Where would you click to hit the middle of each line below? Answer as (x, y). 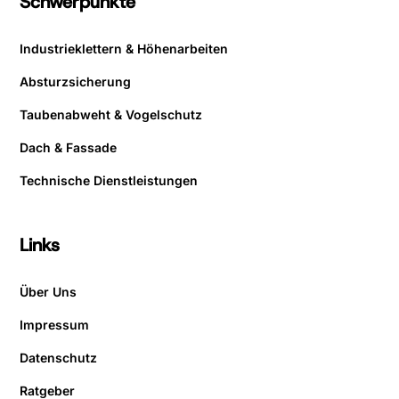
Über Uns (49, 292)
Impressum (55, 325)
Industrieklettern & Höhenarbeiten (124, 49)
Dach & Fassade (69, 148)
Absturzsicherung (76, 82)
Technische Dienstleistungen (109, 181)
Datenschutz (59, 358)
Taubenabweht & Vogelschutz (111, 115)
